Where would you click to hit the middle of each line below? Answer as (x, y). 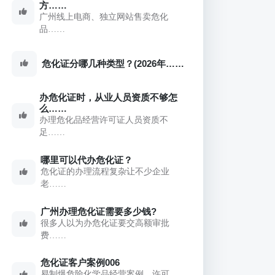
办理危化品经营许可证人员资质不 (103, 120)
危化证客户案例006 (80, 263)
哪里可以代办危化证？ (87, 160)
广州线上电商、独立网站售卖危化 (103, 17)
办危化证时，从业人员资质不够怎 (108, 98)
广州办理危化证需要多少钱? (99, 211)
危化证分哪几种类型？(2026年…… (113, 63)
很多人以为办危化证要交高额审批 (105, 223)
